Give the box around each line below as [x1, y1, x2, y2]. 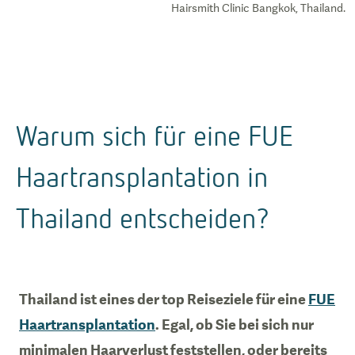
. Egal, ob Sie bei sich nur [155, 316, 314, 333]
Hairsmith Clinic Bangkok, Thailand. [171, 2, 345, 14]
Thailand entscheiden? [16, 200, 269, 235]
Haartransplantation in [16, 159, 268, 193]
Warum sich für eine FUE [16, 118, 293, 152]
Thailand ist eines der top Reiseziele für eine [19, 291, 308, 307]
